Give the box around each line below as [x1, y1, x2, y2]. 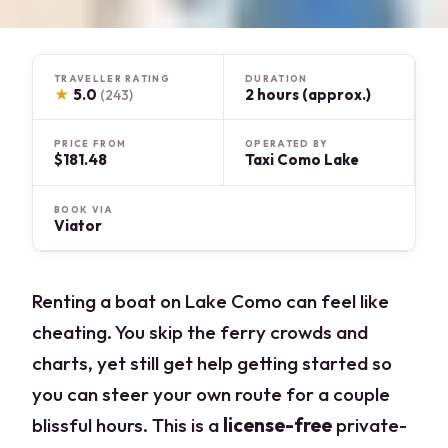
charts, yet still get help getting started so [32, 350, 393, 375]
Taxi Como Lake [245, 150, 359, 170]
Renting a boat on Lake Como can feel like [32, 288, 390, 313]
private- [332, 412, 408, 437]
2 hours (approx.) [245, 84, 371, 104]
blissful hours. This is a [32, 412, 224, 437]
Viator [54, 215, 103, 235]
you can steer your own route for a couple [32, 381, 391, 406]
